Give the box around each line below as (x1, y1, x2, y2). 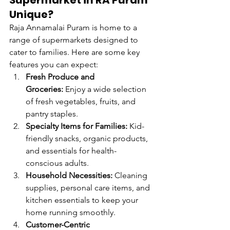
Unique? (9, 7, 53, 22)
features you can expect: (9, 60, 98, 70)
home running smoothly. (26, 207, 116, 218)
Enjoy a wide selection (63, 84, 148, 94)
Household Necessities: (26, 170, 112, 181)
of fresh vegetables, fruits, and (26, 97, 138, 107)
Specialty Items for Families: (26, 121, 127, 131)
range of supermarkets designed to (9, 35, 140, 45)
